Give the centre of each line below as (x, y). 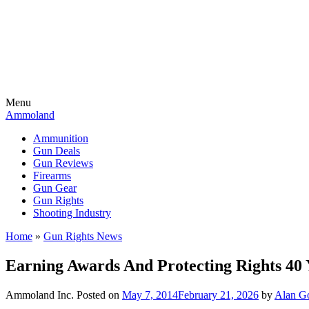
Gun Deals (57, 151)
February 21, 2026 (218, 295)
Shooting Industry (72, 213)
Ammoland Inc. (40, 295)
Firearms (52, 176)
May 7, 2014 (150, 295)
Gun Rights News (83, 236)
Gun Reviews (63, 163)
